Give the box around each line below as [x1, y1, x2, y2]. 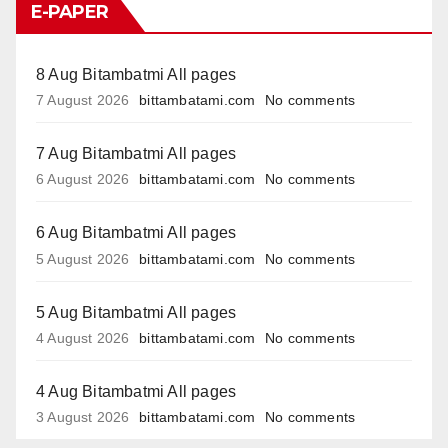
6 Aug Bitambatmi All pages [36, 224, 237, 242]
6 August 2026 [36, 172, 130, 188]
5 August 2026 [36, 251, 130, 267]
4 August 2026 [36, 330, 130, 346]
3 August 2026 [36, 409, 130, 425]
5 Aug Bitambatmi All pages [36, 303, 237, 321]
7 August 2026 [36, 93, 130, 109]
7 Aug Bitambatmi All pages [36, 145, 237, 163]
